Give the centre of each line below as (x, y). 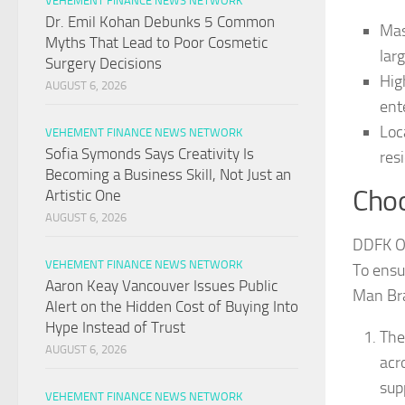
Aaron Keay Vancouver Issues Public (161, 286)
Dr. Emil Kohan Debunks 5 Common (160, 22)
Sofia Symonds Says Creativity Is (150, 154)
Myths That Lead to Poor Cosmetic (156, 43)
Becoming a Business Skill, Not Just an (168, 175)
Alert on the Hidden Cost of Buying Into (172, 307)
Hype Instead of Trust (115, 328)
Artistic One (83, 196)
